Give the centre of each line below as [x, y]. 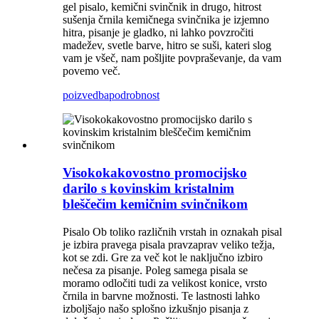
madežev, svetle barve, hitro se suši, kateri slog [167, 46]
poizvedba [86, 95]
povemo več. [91, 71]
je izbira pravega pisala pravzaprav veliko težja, [169, 244]
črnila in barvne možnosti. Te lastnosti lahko [161, 296]
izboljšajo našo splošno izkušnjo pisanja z [156, 308]
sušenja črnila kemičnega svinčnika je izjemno [166, 20]
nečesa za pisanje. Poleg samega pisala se [155, 270]
